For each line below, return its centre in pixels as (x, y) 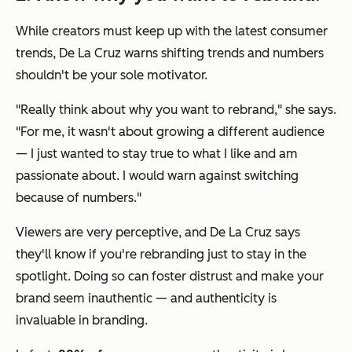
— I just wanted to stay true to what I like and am (157, 154)
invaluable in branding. (82, 321)
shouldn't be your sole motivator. (112, 75)
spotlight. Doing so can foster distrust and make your (170, 277)
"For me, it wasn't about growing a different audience (170, 132)
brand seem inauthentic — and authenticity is (146, 299)
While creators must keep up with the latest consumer (172, 31)
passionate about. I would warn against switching (157, 176)
